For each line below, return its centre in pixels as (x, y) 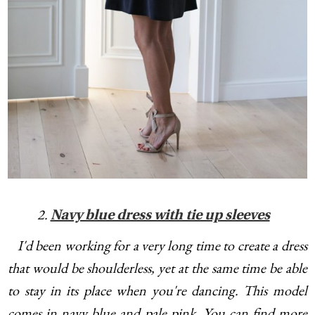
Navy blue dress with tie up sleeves (160, 216)
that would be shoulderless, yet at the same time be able (157, 268)
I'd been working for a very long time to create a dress (157, 245)
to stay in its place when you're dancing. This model (157, 290)
